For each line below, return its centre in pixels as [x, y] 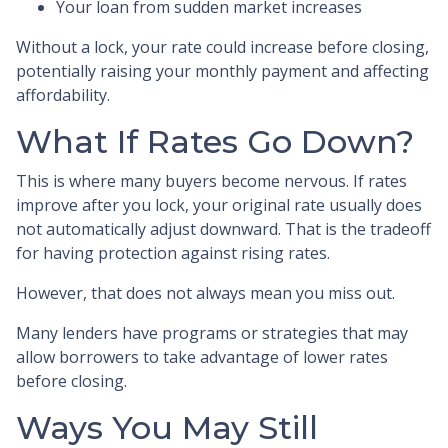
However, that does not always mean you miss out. [205, 292]
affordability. [63, 94]
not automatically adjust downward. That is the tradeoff [223, 228]
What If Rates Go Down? [215, 141]
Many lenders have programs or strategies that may [212, 332]
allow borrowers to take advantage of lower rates [202, 356]
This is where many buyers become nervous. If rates [211, 180]
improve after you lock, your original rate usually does [219, 204]
